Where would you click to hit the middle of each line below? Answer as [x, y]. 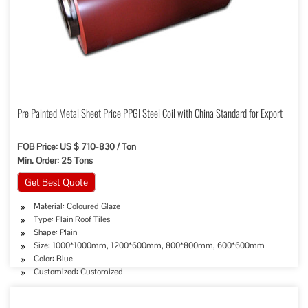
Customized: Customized [78, 272]
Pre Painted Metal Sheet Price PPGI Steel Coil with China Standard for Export [150, 113]
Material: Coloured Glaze [77, 206]
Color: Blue [53, 258]
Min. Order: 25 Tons [55, 161]
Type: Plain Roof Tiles [72, 219]
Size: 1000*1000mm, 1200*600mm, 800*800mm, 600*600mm [149, 245]
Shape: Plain [55, 232]
